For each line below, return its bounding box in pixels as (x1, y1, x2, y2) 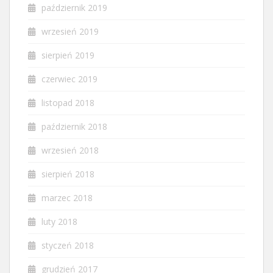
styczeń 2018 (41, 239, 94, 252)
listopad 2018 (41, 97, 94, 109)
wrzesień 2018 (41, 144, 99, 157)
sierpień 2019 (41, 49, 94, 62)
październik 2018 (41, 121, 107, 133)
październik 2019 (41, 2, 107, 14)
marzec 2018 (41, 192, 93, 204)
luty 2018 (41, 216, 77, 228)
